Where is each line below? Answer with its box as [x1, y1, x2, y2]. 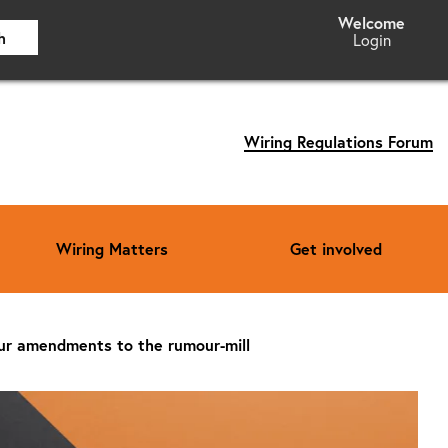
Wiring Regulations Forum [244, 131, 433, 153]
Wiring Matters [56, 237, 168, 259]
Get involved [290, 237, 382, 259]
